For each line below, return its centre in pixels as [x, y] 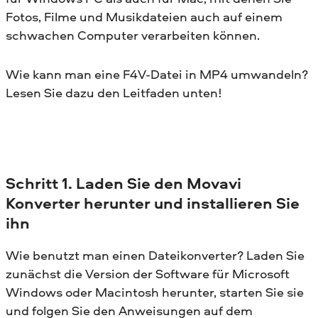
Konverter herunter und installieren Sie [153, 203]
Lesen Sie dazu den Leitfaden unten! [114, 92]
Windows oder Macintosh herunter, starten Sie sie [155, 292]
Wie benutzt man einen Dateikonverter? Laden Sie [155, 255]
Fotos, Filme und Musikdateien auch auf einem [144, 16]
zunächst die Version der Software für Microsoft [148, 273]
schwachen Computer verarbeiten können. [133, 35]
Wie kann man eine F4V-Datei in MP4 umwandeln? [157, 74]
